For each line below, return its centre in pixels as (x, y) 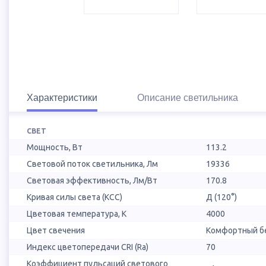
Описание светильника (188, 98)
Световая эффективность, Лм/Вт (92, 181)
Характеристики (62, 98)
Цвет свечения (56, 231)
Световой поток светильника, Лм (92, 164)
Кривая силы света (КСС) (75, 197)
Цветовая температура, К (77, 214)
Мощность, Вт (55, 148)
